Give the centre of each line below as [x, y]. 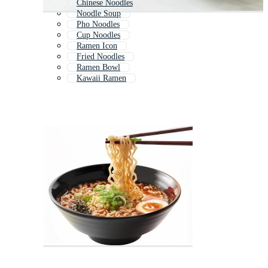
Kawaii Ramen [101, 78]
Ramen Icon [97, 46]
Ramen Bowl [98, 68]
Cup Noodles [98, 35]
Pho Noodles [98, 25]
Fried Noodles [100, 57]
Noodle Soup [99, 14]
